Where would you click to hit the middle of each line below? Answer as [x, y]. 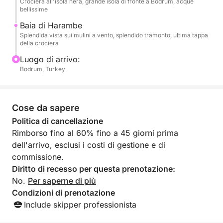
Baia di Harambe [51, 25]
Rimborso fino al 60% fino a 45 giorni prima [95, 133]
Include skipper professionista [80, 205]
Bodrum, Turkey [43, 69]
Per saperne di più [62, 181]
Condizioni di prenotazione [63, 193]
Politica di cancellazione [57, 121]
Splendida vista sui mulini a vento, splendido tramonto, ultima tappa [114, 35]
